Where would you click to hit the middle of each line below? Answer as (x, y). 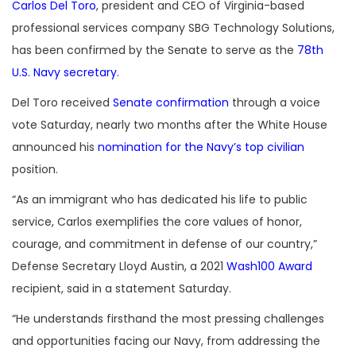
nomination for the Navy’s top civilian (201, 147)
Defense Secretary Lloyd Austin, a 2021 (119, 267)
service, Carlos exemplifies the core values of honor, (157, 222)
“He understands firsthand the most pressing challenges (168, 319)
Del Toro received (62, 103)
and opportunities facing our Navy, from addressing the (166, 341)
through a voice (275, 103)
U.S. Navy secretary (64, 73)
